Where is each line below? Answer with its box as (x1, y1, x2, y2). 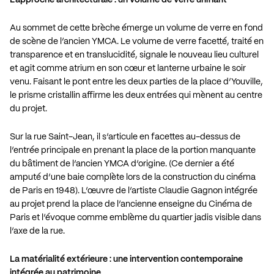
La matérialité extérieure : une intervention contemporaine (10, 255, 243, 264)
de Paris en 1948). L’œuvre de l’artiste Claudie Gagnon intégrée (10, 187, 257, 196)
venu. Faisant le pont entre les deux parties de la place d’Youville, (10, 78, 263, 87)
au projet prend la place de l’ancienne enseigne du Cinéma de (10, 200, 252, 209)
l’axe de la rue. (10, 227, 65, 236)
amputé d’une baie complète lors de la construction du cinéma (10, 173, 256, 182)
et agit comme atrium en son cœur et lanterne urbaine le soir (10, 64, 246, 73)
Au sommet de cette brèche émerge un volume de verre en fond (10, 24, 263, 33)
